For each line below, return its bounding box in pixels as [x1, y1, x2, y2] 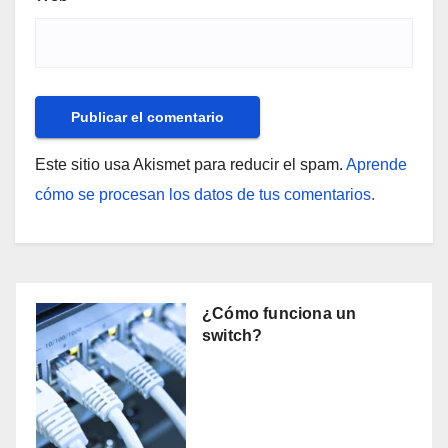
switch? [202, 327, 263, 345]
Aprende [346, 156, 407, 174]
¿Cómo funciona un [202, 305, 357, 323]
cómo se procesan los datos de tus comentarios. [35, 186, 375, 204]
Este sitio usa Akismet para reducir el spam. [35, 156, 346, 174]
